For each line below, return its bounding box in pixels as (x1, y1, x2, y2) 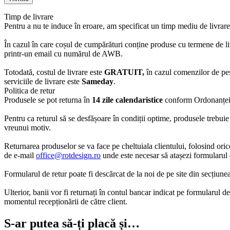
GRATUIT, (104, 67, 144, 76)
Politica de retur (4, 86, 55, 95)
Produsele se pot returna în (4, 95, 92, 104)
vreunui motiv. (4, 123, 51, 132)
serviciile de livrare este (4, 76, 82, 86)
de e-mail (4, 150, 36, 160)
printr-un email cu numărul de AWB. (4, 49, 123, 58)
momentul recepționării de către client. (4, 197, 127, 206)
